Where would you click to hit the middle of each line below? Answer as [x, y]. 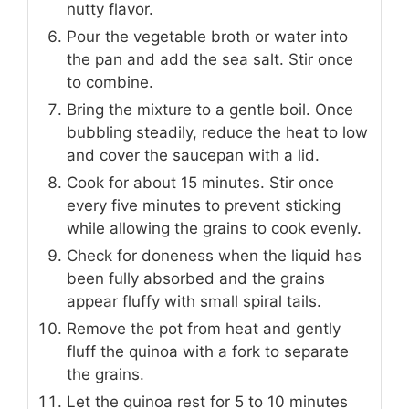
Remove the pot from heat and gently [204, 329]
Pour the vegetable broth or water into [207, 37]
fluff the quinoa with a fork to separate [208, 352]
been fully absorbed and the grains [196, 279]
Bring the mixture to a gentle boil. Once [210, 110]
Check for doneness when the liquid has [214, 256]
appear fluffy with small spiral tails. [194, 302]
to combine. [110, 83]
